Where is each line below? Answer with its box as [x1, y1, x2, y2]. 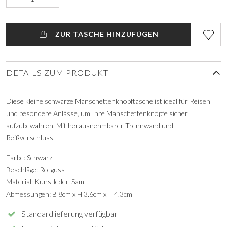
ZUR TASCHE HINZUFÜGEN [53, 29, 159, 39]
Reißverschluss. [6, 133, 55, 142]
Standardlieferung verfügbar [21, 208, 118, 218]
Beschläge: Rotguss [6, 165, 65, 174]
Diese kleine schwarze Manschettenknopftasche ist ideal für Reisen [6, 96, 210, 105]
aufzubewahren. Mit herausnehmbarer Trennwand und [6, 121, 173, 130]
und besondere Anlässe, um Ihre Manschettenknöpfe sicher [6, 108, 188, 118]
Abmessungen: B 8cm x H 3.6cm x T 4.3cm [6, 189, 132, 198]
